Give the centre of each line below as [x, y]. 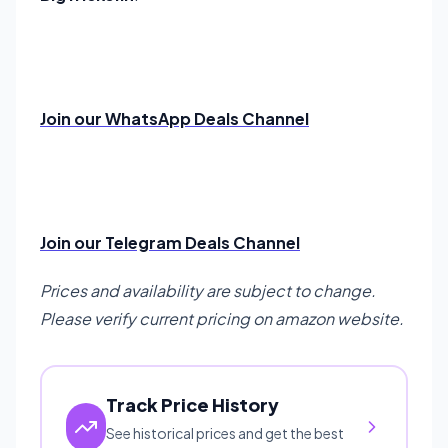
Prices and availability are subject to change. [208, 290]
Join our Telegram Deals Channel [170, 242]
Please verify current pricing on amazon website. [222, 318]
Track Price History [193, 404]
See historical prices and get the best [225, 432]
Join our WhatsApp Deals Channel [174, 118]
